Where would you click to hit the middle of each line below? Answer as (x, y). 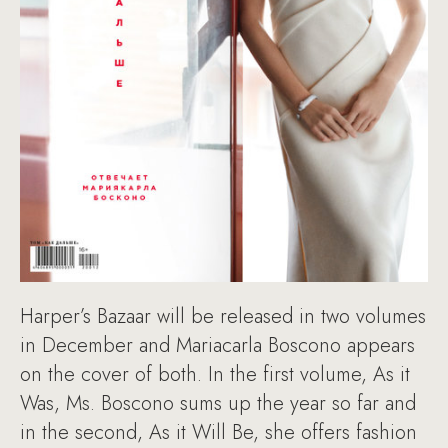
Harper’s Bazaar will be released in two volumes (223, 316)
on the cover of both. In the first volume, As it (215, 374)
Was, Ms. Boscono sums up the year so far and (218, 403)
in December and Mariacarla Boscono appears (217, 345)
